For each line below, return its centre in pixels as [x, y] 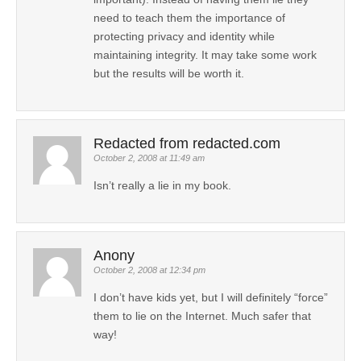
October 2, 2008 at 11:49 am [149, 158]
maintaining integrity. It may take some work [205, 55]
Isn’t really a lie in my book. [162, 186]
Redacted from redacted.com [187, 144]
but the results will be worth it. [169, 74]
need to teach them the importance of [189, 18]
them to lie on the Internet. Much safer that [202, 316]
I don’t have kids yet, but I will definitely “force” [211, 298]
